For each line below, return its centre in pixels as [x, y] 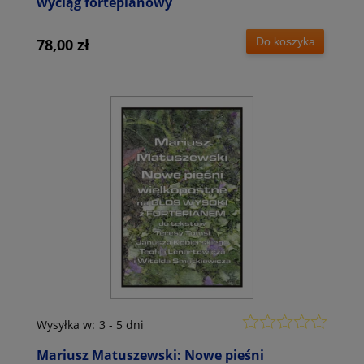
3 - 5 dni [121, 325]
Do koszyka [285, 41]
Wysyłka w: [66, 325]
